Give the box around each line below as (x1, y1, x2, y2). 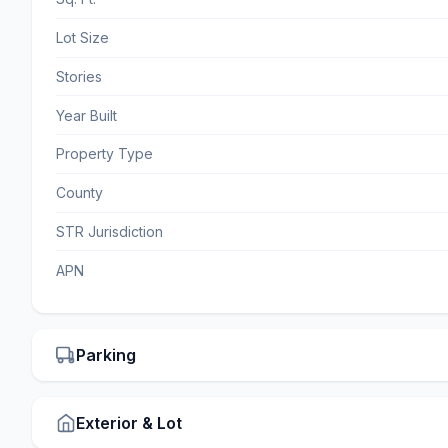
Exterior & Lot (76, 413, 182, 434)
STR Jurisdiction (56, 223, 163, 241)
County (56, 184, 103, 202)
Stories (56, 67, 102, 85)
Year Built (56, 106, 117, 124)
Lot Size (56, 29, 109, 47)
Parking (76, 345, 136, 366)
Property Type (56, 145, 153, 163)
